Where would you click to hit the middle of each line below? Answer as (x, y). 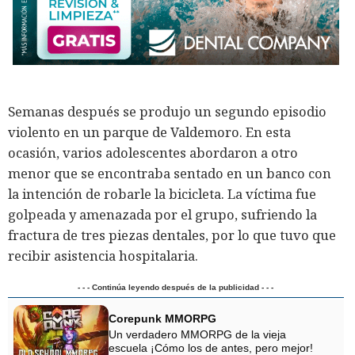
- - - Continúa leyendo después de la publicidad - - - (176, 287)
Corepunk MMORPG (162, 318)
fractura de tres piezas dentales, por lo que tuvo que (172, 235)
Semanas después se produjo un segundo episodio (167, 111)
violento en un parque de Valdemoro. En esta (149, 132)
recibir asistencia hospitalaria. (103, 255)
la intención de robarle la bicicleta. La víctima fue (162, 193)
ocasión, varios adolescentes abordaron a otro (153, 152)
